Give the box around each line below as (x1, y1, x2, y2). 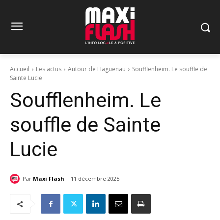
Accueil (10, 65, 29, 74)
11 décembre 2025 (71, 175, 119, 183)
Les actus (36, 65, 61, 74)
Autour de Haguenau (68, 65, 126, 74)
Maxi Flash (33, 174, 64, 182)
